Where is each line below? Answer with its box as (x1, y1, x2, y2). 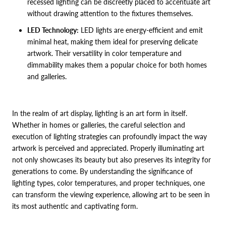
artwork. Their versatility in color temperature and (27, 48, 182, 58)
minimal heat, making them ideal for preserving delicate (27, 37, 198, 46)
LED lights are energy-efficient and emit (79, 25, 203, 34)
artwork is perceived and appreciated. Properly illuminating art (12, 144, 204, 153)
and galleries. (27, 72, 67, 81)
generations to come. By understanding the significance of (12, 167, 193, 176)
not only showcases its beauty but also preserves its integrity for (12, 155, 211, 164)
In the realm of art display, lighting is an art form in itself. (12, 109, 187, 118)
